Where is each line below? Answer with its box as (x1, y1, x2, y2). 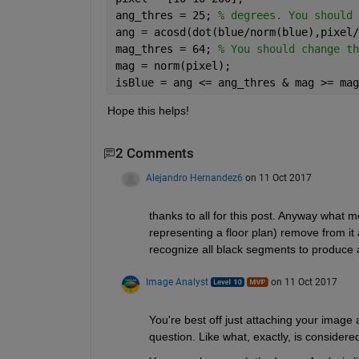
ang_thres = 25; (115, 9, 218, 22)
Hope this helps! (107, 104, 189, 118)
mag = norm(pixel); (115, 59, 231, 73)
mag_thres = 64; (115, 42, 218, 56)
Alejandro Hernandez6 (145, 171, 243, 184)
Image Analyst (145, 276, 208, 288)
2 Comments (115, 146, 194, 162)
